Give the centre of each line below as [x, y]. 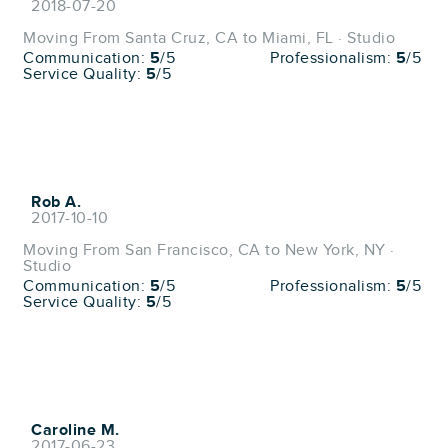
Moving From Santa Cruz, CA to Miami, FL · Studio [209, 38]
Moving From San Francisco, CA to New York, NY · [209, 250]
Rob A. [56, 202]
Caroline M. [75, 430]
